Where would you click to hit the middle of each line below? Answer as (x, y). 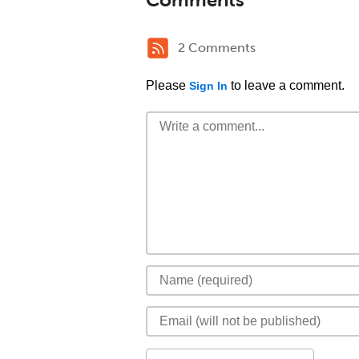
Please (167, 85)
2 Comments (217, 48)
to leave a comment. (286, 85)
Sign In (208, 86)
